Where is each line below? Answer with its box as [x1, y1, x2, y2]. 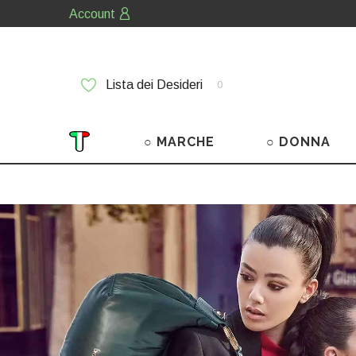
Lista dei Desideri [103, 78, 206, 91]
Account [69, 7, 115, 21]
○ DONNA [266, 134, 331, 149]
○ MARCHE [143, 134, 215, 149]
